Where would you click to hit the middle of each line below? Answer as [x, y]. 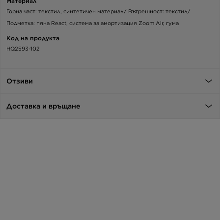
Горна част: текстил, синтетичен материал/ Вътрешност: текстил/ [98, 11]
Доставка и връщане [43, 106]
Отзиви [20, 81]
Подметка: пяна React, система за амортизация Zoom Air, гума [93, 23]
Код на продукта [33, 38]
